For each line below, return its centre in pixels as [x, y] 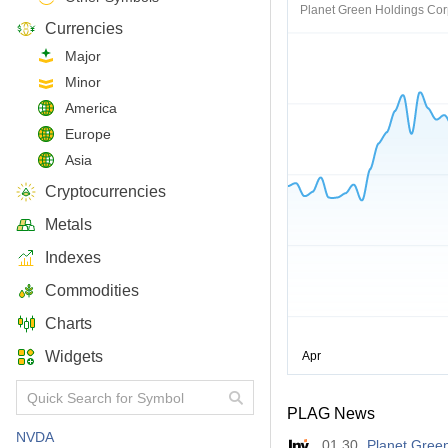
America [91, 108]
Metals [68, 224]
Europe [88, 134]
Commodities [92, 290]
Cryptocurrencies [105, 191]
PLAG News [331, 413]
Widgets [74, 356]
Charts [68, 323]
